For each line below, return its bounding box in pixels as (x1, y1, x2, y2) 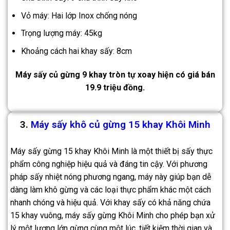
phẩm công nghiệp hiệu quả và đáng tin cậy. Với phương (10, 159, 207, 169)
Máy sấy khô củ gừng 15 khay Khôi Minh (30, 119, 210, 131)
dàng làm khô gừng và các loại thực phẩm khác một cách (10, 185, 211, 195)
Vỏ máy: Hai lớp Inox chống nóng (21, 10, 137, 21)
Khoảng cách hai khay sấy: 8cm (21, 46, 132, 56)
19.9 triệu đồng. (85, 82, 145, 92)
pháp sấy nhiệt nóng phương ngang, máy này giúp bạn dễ (10, 172, 211, 182)
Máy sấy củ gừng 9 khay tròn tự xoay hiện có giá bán (15, 69, 215, 80)
